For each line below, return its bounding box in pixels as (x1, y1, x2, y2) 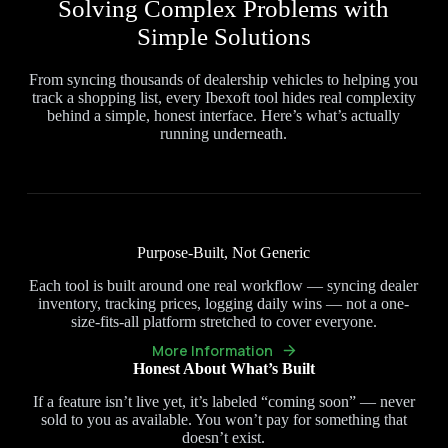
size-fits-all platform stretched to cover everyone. (70, 313, 377, 331)
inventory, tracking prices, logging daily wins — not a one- (38, 295, 410, 313)
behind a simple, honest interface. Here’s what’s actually (47, 107, 401, 125)
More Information (151, 341, 273, 361)
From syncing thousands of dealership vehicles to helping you (29, 71, 419, 89)
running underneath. (160, 125, 288, 143)
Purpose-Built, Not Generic (137, 244, 311, 262)
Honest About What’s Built (132, 360, 315, 378)
